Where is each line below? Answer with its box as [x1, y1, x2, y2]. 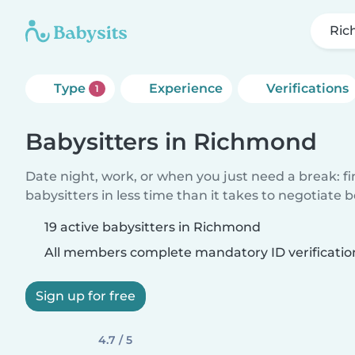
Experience [148, 81, 223, 96]
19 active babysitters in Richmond [44, 219, 261, 235]
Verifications [265, 81, 349, 96]
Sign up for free [36, 288, 136, 303]
